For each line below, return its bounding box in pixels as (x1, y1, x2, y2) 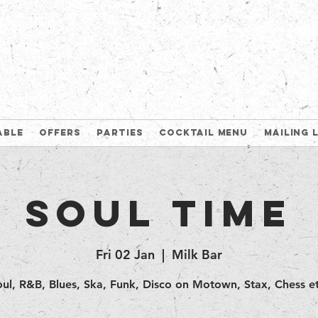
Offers (39, 126, 81, 138)
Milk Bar (172, 246, 222, 263)
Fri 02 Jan (96, 246, 155, 263)
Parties (97, 126, 143, 138)
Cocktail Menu (159, 126, 248, 138)
